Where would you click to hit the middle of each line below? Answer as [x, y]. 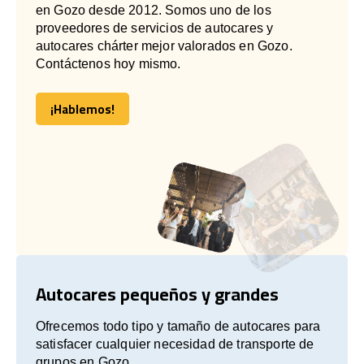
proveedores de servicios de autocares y [155, 28]
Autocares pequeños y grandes [157, 294]
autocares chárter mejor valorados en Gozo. [164, 45]
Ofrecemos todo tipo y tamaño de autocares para [178, 326]
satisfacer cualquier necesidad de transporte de [175, 344]
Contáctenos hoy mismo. [108, 63]
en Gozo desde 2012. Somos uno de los [154, 10]
